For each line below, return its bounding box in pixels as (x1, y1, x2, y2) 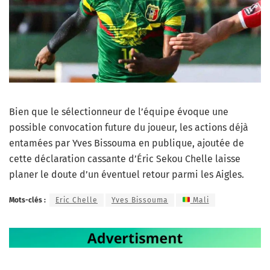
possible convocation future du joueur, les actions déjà (9, 122, 248, 134)
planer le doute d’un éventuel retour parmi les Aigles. (9, 169, 244, 181)
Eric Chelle (55, 196, 98, 205)
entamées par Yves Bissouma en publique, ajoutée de (9, 137, 244, 149)
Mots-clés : (9, 196, 46, 205)
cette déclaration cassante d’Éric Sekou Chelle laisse (9, 153, 240, 165)
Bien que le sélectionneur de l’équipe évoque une (9, 106, 228, 118)
